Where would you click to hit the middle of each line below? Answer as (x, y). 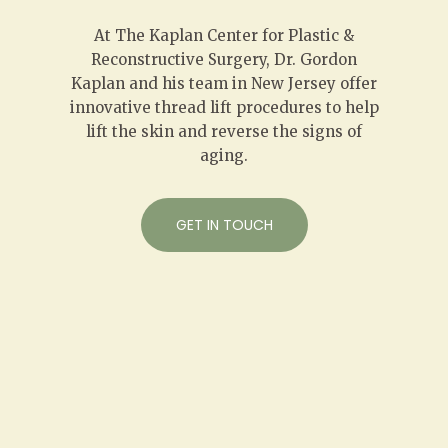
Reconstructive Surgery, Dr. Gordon (224, 60)
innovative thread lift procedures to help (224, 108)
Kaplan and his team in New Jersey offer (224, 84)
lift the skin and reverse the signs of (224, 132)
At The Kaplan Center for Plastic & (224, 36)
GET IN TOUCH (224, 225)
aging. (224, 156)
